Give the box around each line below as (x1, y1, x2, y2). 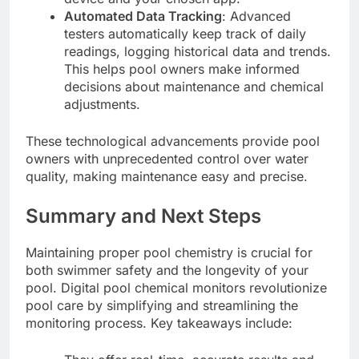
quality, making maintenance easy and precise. (26, 168, 308, 185)
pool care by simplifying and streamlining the (26, 297, 298, 314)
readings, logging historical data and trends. (64, 43, 331, 60)
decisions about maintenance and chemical (64, 79, 324, 95)
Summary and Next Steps (26, 204, 261, 228)
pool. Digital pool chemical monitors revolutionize (26, 280, 327, 296)
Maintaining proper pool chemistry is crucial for (26, 244, 313, 261)
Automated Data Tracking (64, 8, 222, 25)
